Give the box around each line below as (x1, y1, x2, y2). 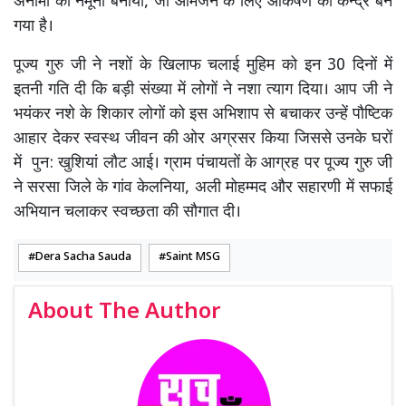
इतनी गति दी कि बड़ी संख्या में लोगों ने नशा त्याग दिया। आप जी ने (14, 79, 392, 101)
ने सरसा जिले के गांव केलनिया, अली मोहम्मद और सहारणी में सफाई (14, 177, 392, 198)
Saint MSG (166, 249, 220, 265)
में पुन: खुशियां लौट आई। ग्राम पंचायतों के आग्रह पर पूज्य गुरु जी (14, 152, 392, 174)
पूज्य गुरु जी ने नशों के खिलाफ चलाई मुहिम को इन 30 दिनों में (14, 54, 392, 76)
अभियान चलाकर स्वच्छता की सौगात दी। (14, 201, 241, 223)
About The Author (28, 297, 221, 327)
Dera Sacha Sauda (35, 249, 131, 265)
